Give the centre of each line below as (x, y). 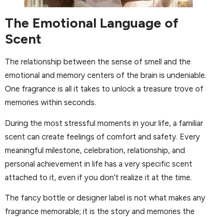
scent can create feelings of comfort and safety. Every (102, 136)
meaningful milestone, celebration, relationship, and (95, 150)
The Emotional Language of (92, 23)
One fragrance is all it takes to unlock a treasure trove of (104, 89)
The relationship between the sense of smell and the (98, 62)
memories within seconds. (50, 102)
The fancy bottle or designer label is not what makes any (105, 198)
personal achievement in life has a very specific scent (99, 163)
